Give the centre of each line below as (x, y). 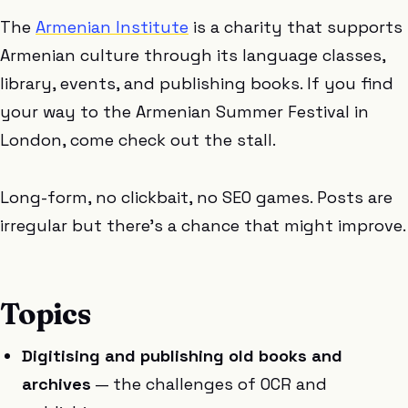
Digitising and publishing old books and (182, 355)
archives (56, 383)
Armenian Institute (112, 26)
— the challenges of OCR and (209, 383)
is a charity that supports (296, 26)
